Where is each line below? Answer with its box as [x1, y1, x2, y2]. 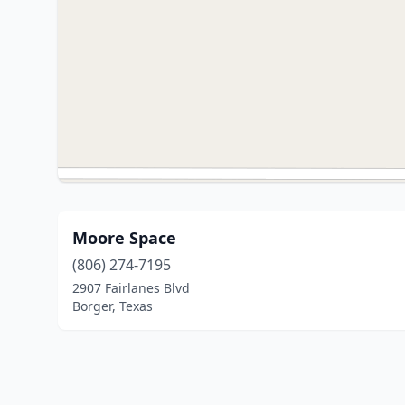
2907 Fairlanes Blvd [72, 279, 190, 297]
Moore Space [72, 227, 176, 249]
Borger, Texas [72, 297, 153, 315]
